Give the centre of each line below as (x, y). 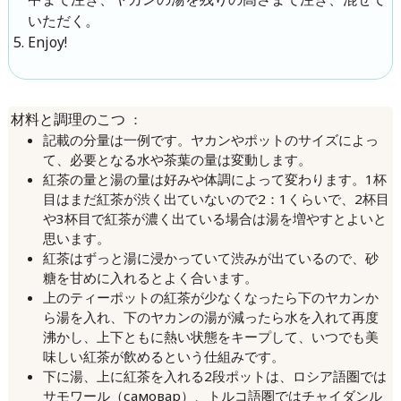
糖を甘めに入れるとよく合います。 (150, 277)
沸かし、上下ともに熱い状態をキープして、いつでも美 (210, 336)
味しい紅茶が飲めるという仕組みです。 (163, 356)
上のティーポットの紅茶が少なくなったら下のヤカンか (210, 297)
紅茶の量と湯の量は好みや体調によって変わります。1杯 (214, 179)
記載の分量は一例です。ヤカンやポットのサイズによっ (210, 139)
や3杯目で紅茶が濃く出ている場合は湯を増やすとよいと (214, 218)
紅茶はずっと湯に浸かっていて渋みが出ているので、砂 (210, 257)
